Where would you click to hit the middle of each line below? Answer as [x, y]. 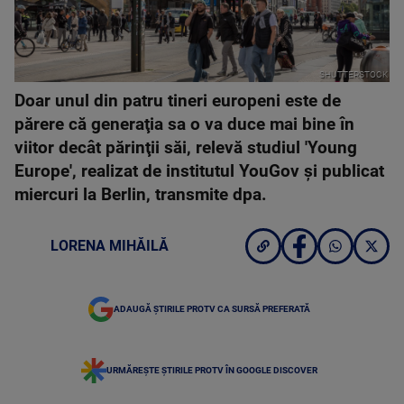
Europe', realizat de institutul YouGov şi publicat [199, 171]
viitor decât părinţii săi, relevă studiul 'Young [186, 148]
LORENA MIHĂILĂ [110, 246]
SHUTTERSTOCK [354, 75]
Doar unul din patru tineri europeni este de [178, 101]
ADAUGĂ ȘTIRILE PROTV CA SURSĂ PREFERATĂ [212, 309]
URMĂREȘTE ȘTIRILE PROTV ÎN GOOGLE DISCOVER [212, 370]
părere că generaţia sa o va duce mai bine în [184, 124]
